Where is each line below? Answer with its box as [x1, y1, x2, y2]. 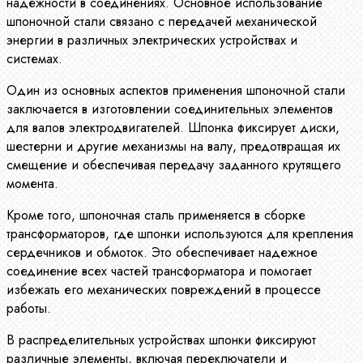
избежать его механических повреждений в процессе [6, 280, 321, 299]
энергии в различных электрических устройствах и [6, 30, 297, 49]
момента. [6, 173, 58, 193]
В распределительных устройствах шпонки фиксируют [6, 330, 316, 349]
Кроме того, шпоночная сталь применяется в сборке [6, 205, 305, 224]
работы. [6, 298, 51, 318]
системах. [6, 49, 62, 68]
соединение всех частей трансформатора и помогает [6, 261, 312, 280]
